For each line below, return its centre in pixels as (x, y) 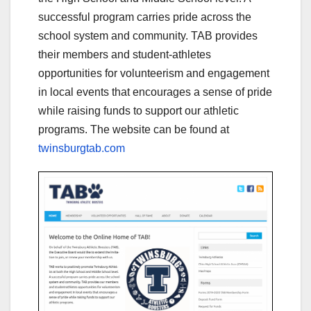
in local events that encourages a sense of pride (155, 92)
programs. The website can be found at (134, 129)
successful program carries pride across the (145, 17)
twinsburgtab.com (82, 148)
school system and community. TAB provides (148, 36)
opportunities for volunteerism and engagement (154, 73)
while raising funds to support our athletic (138, 111)
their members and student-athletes (125, 54)
